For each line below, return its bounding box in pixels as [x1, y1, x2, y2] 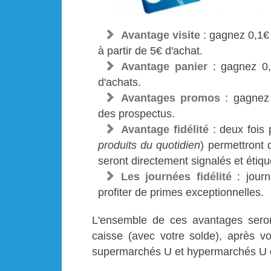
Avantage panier [121, 60, 207, 73]
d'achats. [98, 76, 141, 89]
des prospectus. [98, 108, 175, 120]
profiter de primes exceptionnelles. [98, 186, 264, 199]
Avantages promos [121, 92, 221, 105]
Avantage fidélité [121, 123, 209, 136]
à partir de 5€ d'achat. [98, 45, 203, 57]
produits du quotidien [98, 139, 201, 152]
